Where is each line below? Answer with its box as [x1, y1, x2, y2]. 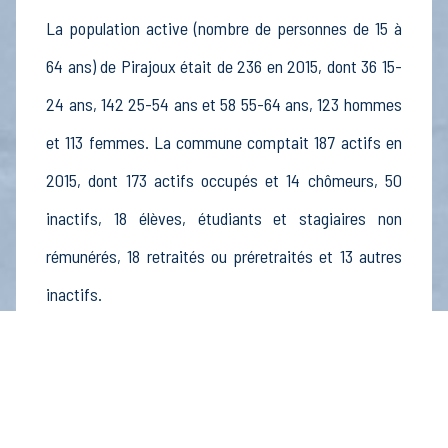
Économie [46, 341, 131, 364]
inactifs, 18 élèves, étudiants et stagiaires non [46, 207, 402, 230]
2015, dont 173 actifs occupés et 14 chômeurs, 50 [46, 169, 402, 192]
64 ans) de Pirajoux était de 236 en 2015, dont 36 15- [46, 55, 402, 78]
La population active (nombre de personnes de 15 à [46, 17, 402, 40]
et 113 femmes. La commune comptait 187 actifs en [46, 131, 402, 154]
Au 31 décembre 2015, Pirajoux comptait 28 [46, 387, 402, 410]
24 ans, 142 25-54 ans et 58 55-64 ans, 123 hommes [46, 93, 402, 116]
